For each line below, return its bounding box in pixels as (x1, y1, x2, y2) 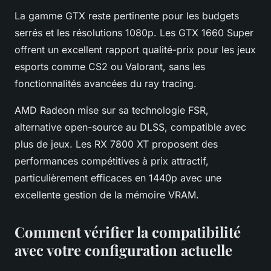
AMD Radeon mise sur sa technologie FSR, (15, 103, 209, 116)
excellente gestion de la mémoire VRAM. (15, 188, 199, 201)
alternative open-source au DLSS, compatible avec (15, 120, 246, 133)
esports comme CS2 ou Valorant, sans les (15, 60, 205, 73)
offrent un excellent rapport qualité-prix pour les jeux (15, 43, 256, 56)
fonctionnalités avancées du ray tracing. (15, 77, 197, 90)
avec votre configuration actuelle (15, 240, 232, 260)
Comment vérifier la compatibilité (15, 221, 241, 241)
